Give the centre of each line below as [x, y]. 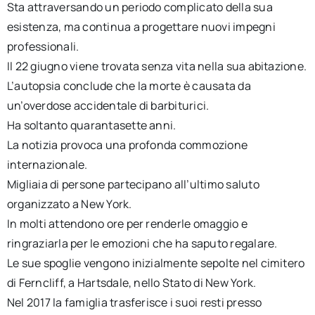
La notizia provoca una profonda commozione [127, 145]
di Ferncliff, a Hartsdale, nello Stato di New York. [131, 283]
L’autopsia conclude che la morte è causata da [129, 86]
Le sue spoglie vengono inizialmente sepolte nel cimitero [156, 263]
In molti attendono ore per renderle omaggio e [127, 224]
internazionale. [47, 165]
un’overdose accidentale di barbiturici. [108, 106]
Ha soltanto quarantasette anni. [91, 126]
